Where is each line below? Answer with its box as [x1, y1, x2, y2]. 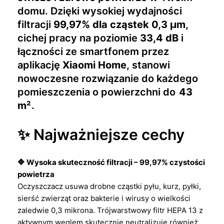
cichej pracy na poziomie [17, 31, 140, 44]
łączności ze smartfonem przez [17, 45, 169, 57]
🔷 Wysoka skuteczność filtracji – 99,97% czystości [17, 157, 205, 167]
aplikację [17, 58, 62, 71]
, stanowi [126, 58, 170, 71]
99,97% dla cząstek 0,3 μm [53, 18, 185, 30]
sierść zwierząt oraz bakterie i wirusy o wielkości [17, 193, 190, 203]
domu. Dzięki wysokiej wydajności [17, 4, 182, 17]
